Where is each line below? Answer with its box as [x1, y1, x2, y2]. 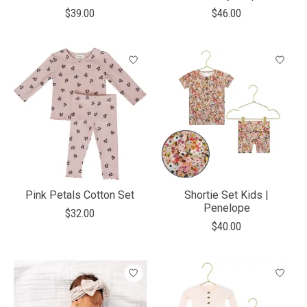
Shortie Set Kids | [184, 188, 269, 201]
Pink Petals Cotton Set [25, 188, 135, 201]
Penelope [203, 201, 250, 214]
